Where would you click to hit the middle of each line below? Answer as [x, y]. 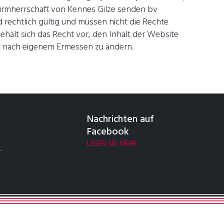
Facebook [108, 132]
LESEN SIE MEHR [112, 144]
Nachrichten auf [120, 119]
